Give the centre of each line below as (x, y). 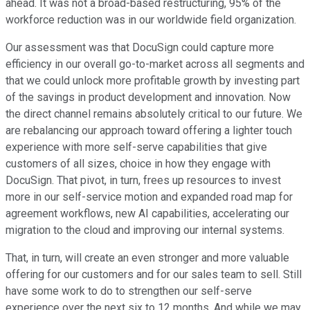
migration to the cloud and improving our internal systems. (145, 230)
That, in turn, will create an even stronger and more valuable (147, 258)
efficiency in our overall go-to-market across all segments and (155, 64)
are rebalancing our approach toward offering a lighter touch (149, 131)
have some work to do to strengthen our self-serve (129, 291)
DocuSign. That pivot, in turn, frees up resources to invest (143, 181)
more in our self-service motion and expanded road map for (149, 197)
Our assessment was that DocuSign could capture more (140, 48)
